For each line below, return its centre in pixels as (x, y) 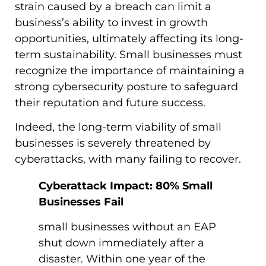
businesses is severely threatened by (113, 143)
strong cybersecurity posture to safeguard (126, 86)
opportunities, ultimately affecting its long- (129, 38)
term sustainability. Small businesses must (129, 54)
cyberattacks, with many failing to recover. (128, 159)
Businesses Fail (81, 202)
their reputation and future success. (110, 102)
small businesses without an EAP (127, 227)
